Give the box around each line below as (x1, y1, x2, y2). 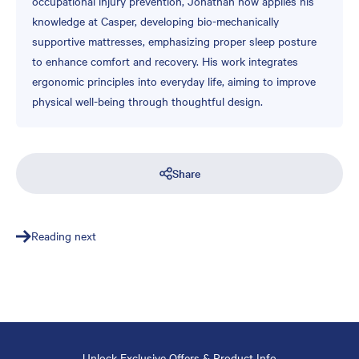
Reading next (31, 228, 96, 244)
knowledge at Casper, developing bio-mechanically (32, 13, 279, 30)
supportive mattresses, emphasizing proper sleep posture (32, 33, 317, 50)
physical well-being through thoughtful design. (32, 93, 263, 110)
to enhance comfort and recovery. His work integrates (32, 53, 298, 70)
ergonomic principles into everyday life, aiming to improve (32, 73, 316, 90)
